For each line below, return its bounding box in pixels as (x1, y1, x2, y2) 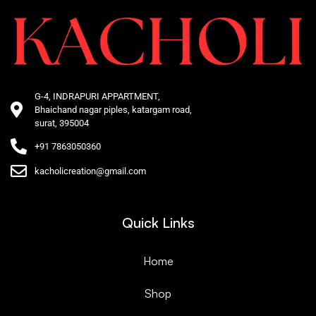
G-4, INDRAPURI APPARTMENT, (34, 90, 160, 102)
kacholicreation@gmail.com (34, 165, 146, 176)
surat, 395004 (34, 117, 89, 128)
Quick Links (121, 213, 195, 231)
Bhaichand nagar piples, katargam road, (34, 104, 192, 115)
